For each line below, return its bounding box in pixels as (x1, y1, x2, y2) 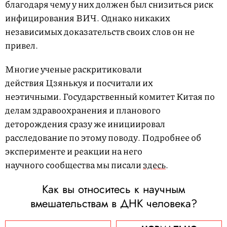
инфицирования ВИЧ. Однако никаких (5, 11, 170, 25)
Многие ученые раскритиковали (5, 62, 142, 76)
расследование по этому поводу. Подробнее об (5, 131, 201, 144)
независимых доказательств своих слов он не (5, 25, 195, 39)
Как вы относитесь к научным (42, 181, 185, 198)
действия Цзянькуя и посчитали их (5, 76, 153, 90)
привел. (5, 39, 40, 52)
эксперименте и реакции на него (5, 144, 142, 158)
